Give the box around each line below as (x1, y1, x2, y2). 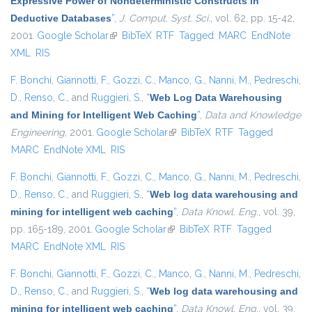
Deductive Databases (10, 13, 111, 24)
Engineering (10, 127, 65, 139)
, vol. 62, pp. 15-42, (210, 13, 295, 24)
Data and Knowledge (205, 109, 301, 121)
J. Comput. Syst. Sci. (119, 13, 210, 24)
